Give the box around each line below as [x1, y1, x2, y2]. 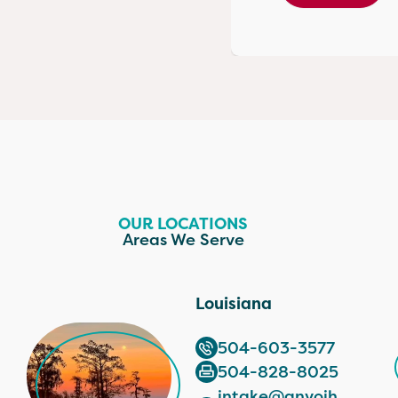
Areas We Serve [122, 228, 244, 251]
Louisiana [195, 292, 272, 315]
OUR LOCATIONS [118, 212, 248, 235]
